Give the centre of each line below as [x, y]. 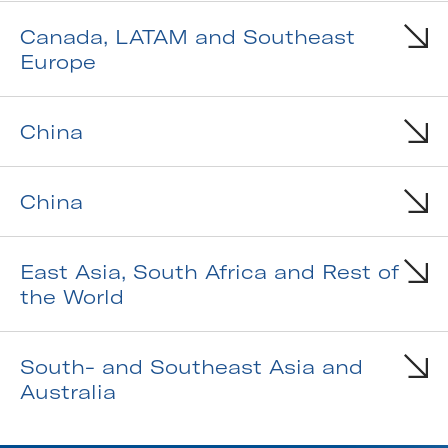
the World [72, 297]
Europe [58, 62]
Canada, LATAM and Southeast [187, 37]
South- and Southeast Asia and [191, 367]
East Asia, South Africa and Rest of [209, 272]
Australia [68, 392]
